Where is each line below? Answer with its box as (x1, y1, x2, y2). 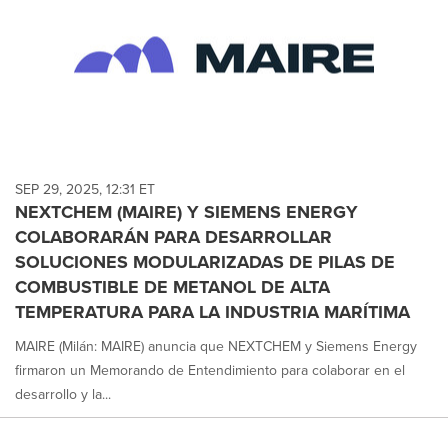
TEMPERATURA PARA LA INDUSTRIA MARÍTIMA (15, 299, 410, 325)
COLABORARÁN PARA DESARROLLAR (15, 224, 332, 250)
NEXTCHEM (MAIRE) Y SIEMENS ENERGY (15, 199, 358, 225)
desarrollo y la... (15, 384, 111, 405)
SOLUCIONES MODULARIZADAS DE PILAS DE (15, 249, 395, 275)
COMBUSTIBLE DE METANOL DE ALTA (15, 274, 330, 300)
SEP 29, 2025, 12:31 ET (15, 179, 155, 200)
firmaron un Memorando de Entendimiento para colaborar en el (15, 360, 405, 381)
